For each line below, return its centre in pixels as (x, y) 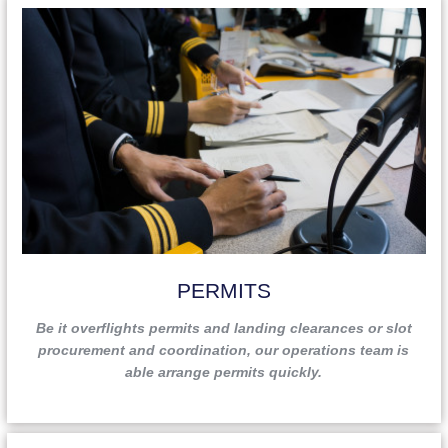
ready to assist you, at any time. (223, 17)
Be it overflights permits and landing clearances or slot (223, 327)
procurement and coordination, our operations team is (224, 349)
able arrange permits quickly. (224, 371)
